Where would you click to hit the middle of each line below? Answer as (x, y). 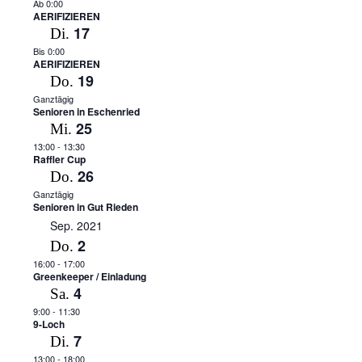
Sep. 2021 (76, 225)
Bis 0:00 (48, 51)
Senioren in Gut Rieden (85, 207)
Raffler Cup (59, 159)
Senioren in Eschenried (86, 112)
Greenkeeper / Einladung (89, 276)
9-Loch (48, 324)
